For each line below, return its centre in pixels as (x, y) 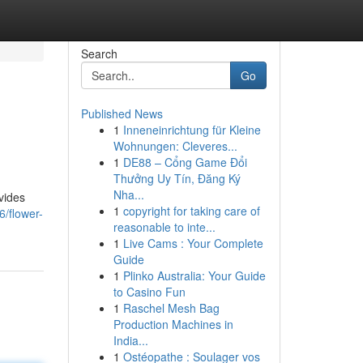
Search (99, 53)
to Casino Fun (149, 292)
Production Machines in (173, 324)
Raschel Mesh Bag (171, 308)
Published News (122, 113)
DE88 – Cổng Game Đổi (185, 162)
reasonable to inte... (164, 227)
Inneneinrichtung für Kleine (192, 130)
